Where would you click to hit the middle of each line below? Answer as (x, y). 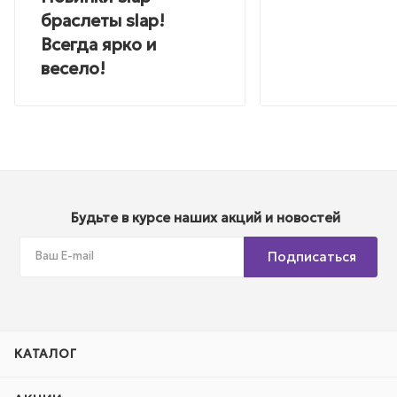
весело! (73, 68)
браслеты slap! (103, 20)
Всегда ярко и (99, 44)
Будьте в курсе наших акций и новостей (206, 217)
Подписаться (312, 256)
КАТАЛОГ (46, 353)
